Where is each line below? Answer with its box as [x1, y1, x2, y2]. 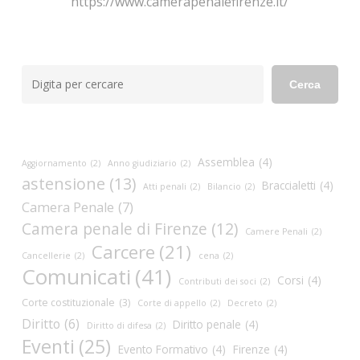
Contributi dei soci [178, 276, 256, 287]
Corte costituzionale [21, 296, 115, 309]
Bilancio [207, 181, 241, 192]
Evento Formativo [117, 342, 208, 357]
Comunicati [21, 262, 131, 291]
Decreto [227, 297, 263, 309]
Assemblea [197, 154, 255, 170]
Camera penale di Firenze [21, 218, 207, 239]
